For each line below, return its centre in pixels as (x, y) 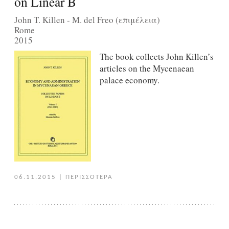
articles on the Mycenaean (147, 68)
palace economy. (129, 80)
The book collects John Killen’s (156, 57)
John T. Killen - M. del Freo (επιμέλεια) (87, 19)
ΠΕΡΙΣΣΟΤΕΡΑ (89, 177)
